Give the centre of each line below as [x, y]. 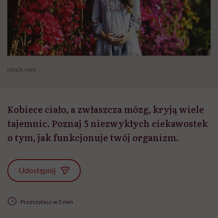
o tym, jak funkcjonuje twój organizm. [93, 138]
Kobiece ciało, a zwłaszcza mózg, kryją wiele [106, 109]
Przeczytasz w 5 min [46, 201]
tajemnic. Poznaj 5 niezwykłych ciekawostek [108, 124]
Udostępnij [37, 170]
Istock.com [22, 70]
